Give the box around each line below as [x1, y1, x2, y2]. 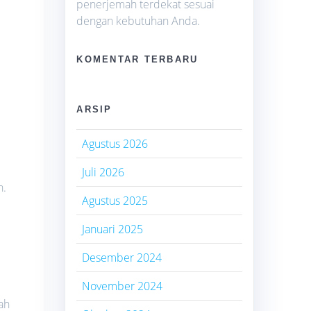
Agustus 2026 [82, 135, 149, 151]
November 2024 [82, 278, 163, 294]
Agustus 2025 [82, 192, 149, 208]
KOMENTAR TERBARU [76, 53, 199, 65]
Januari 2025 [82, 221, 144, 237]
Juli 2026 [82, 164, 125, 180]
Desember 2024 [82, 249, 162, 265]
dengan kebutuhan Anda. [76, 12, 201, 28]
